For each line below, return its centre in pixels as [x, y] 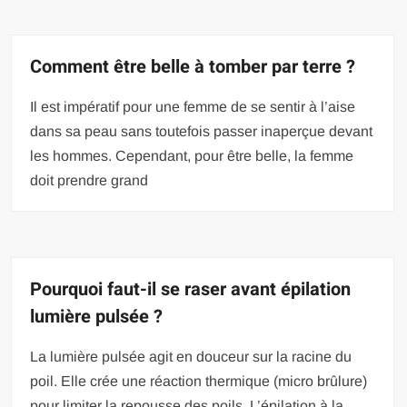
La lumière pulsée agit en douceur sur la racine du [191, 357]
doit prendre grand [89, 181]
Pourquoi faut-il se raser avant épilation [191, 290]
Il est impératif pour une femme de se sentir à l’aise [193, 107]
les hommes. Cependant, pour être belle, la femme [192, 156]
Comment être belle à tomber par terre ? [193, 67]
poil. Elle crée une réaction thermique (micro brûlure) [199, 382]
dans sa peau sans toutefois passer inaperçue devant [202, 132]
